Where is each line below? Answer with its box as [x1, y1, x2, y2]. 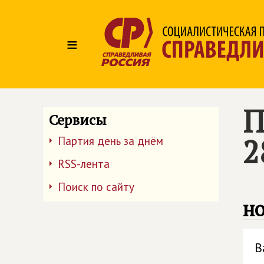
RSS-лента [58, 157, 110, 171]
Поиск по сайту [58, 180, 134, 194]
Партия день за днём [58, 134, 163, 148]
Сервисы [49, 110, 107, 129]
